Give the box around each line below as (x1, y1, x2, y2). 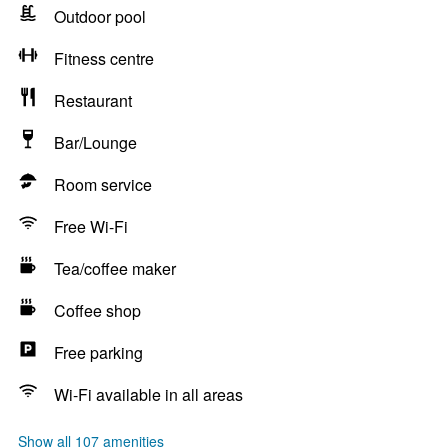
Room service (54, 173, 152, 196)
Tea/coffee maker (54, 257, 176, 280)
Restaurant (54, 89, 132, 112)
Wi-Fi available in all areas (54, 383, 243, 406)
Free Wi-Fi (54, 215, 128, 238)
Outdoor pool (54, 5, 146, 28)
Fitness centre (54, 47, 154, 70)
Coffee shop (54, 299, 141, 322)
